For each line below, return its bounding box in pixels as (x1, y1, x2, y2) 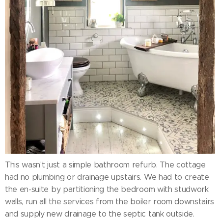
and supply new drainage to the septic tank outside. (5, 209, 194, 219)
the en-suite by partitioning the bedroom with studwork (5, 184, 209, 194)
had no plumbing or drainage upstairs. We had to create (5, 172, 209, 182)
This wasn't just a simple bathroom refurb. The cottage (5, 160, 206, 169)
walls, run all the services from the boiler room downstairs (5, 196, 215, 206)
